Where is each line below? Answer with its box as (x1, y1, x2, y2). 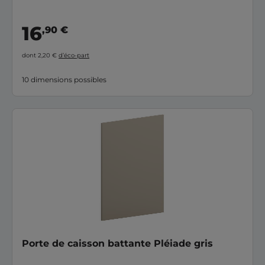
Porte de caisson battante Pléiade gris (22, 237, 213, 249)
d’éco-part (59, 51, 89, 59)
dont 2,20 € (22, 51, 59, 59)
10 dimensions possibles (22, 75, 106, 84)
